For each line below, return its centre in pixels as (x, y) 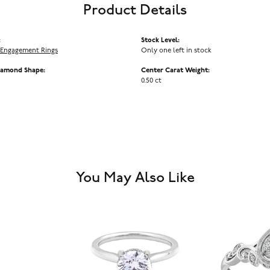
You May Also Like (135, 178)
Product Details (135, 11)
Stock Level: (160, 41)
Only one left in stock (176, 51)
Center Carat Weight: (175, 71)
